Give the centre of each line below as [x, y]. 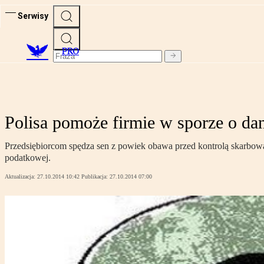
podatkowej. [28, 158]
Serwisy [33, 16]
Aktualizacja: [21, 177]
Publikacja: [95, 177]
